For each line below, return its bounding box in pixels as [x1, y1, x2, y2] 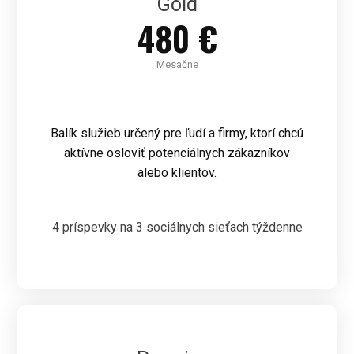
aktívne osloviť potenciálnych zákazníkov [64, 145, 290, 161]
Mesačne [156, 58, 198, 71]
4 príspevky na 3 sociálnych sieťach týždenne [51, 220, 303, 235]
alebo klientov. [137, 165, 217, 181]
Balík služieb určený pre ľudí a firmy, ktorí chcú [51, 126, 303, 141]
